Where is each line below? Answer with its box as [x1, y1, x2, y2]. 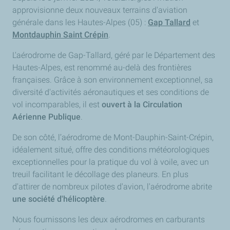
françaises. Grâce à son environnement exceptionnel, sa [12, 75, 213, 85]
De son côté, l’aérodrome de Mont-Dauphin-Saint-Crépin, [12, 132, 214, 143]
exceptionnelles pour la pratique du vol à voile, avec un [12, 157, 209, 167]
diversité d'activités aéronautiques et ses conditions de [12, 87, 209, 98]
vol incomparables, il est [12, 100, 102, 110]
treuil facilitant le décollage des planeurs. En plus [12, 169, 188, 180]
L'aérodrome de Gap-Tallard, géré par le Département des [12, 50, 215, 61]
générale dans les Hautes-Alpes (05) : [12, 17, 146, 28]
